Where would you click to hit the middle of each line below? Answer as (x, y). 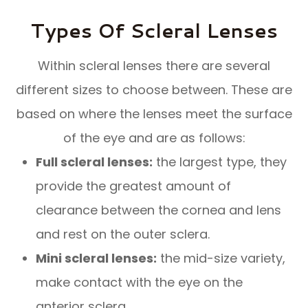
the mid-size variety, (221, 258)
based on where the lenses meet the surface (154, 113)
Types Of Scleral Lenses (154, 30)
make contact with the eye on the (140, 282)
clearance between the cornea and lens (159, 210)
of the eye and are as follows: (154, 137)
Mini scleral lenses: (97, 258)
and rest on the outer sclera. (125, 234)
